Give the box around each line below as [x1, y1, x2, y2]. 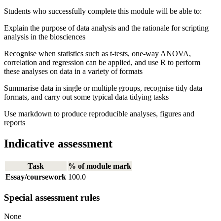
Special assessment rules [4, 192, 100, 203]
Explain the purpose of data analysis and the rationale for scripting [4, 24, 209, 33]
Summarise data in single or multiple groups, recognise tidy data [4, 84, 202, 93]
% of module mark [68, 161, 131, 170]
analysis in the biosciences [4, 33, 85, 41]
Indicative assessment [4, 137, 112, 150]
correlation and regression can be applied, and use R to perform [4, 58, 200, 67]
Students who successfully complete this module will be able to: [4, 7, 202, 16]
